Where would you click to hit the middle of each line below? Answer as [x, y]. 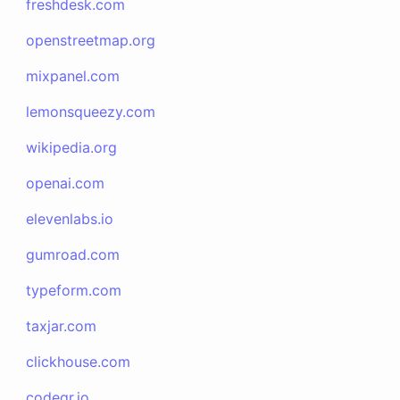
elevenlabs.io [70, 219]
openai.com [66, 183]
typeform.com [74, 290]
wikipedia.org [72, 147]
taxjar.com [62, 326]
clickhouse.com [79, 362]
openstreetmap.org [91, 40]
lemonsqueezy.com [91, 112]
